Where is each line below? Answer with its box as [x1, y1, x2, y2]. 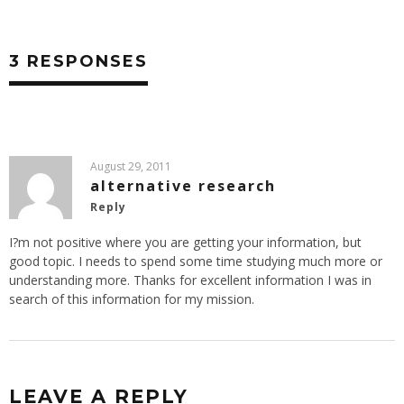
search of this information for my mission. [9, 290, 254, 308]
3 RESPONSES [9, 51, 148, 72]
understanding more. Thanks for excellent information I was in [9, 271, 372, 289]
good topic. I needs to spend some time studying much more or [9, 252, 382, 271]
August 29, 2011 [90, 159, 171, 175]
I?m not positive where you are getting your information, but [9, 234, 362, 252]
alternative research [90, 176, 276, 197]
